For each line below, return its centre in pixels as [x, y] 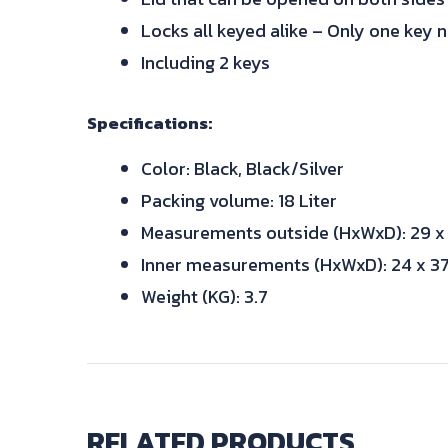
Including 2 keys [205, 62]
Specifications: [149, 122]
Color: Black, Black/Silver [242, 168]
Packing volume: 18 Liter [239, 200]
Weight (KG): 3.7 [204, 296]
